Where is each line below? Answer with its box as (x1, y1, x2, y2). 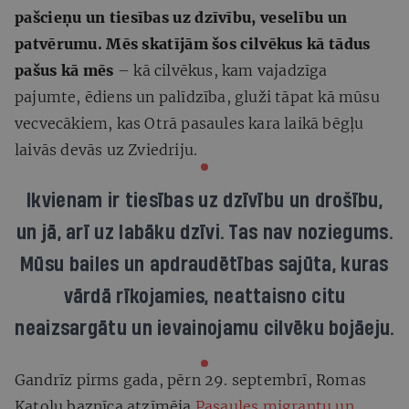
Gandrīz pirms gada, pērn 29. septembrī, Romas (15, 370, 367, 389)
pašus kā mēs (15, 60, 118, 79)
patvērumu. (15, 34, 102, 53)
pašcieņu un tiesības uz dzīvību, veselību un (15, 7, 351, 26)
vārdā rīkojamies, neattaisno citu (63, 285, 346, 308)
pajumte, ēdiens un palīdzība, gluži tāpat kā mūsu (15, 87, 380, 106)
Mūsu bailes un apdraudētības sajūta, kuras (20, 253, 389, 276)
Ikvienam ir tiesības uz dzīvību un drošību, (26, 189, 383, 212)
